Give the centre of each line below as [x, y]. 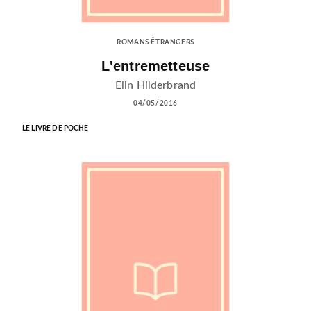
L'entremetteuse [155, 66]
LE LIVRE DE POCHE [56, 129]
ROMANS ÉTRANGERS [155, 43]
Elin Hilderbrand [155, 86]
